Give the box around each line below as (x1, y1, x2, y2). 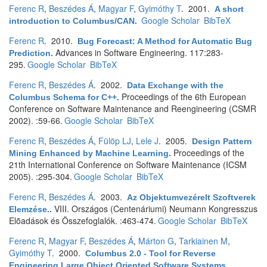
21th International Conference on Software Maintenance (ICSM (9, 159, 247, 170)
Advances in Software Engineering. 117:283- (55, 46, 223, 58)
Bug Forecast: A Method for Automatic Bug (77, 36, 252, 46)
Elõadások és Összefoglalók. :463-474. (9, 215, 156, 226)
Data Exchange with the (127, 80, 223, 90)
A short (215, 4, 244, 14)
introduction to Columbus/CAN (9, 16, 135, 26)
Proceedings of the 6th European (122, 91, 246, 103)
